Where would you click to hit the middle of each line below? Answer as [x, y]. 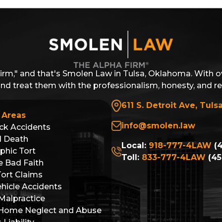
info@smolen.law [158, 125]
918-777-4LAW [180, 145]
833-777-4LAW [174, 157]
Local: [135, 145]
